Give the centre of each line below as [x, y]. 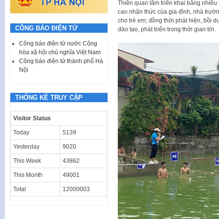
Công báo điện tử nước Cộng [58, 43]
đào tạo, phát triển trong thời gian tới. [166, 30]
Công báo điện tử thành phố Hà [61, 61]
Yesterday [26, 146]
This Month [28, 175]
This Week [27, 161]
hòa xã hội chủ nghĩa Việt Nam [60, 52]
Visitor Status [32, 118]
